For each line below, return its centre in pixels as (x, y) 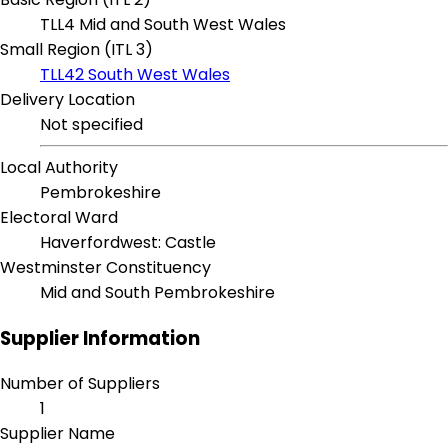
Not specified (91, 125)
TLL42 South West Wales (135, 75)
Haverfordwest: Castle (128, 243)
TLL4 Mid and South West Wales (163, 25)
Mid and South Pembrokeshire (157, 293)
